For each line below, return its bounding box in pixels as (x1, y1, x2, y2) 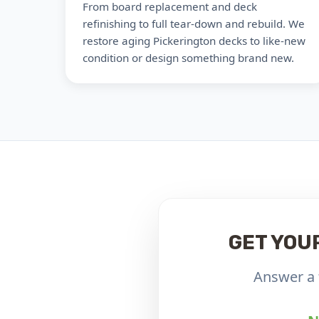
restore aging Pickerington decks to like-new (83, 33, 305, 48)
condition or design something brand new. (83, 51, 294, 65)
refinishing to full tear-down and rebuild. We (83, 16, 305, 31)
